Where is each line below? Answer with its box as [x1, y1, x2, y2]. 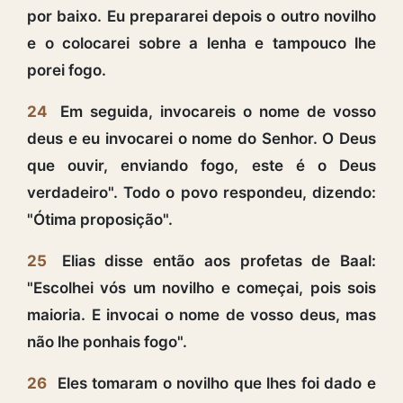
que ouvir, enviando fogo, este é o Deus [27, 156, 376, 175]
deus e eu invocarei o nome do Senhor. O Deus [27, 129, 376, 148]
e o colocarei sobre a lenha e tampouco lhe [27, 33, 376, 52]
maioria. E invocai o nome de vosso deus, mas [27, 305, 376, 324]
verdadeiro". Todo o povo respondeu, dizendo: [27, 183, 376, 201]
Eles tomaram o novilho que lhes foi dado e [52, 373, 376, 392]
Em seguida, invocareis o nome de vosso [53, 102, 376, 121]
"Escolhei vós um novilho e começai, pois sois [27, 278, 376, 297]
